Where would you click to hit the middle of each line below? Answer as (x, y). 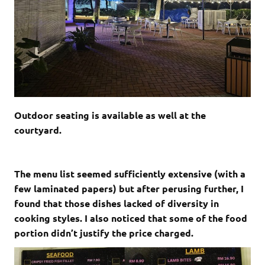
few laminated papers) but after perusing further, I (129, 188)
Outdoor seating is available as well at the (110, 115)
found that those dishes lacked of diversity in (117, 203)
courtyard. (38, 130)
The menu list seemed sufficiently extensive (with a (130, 173)
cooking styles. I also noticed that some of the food (131, 218)
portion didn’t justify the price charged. (105, 232)
